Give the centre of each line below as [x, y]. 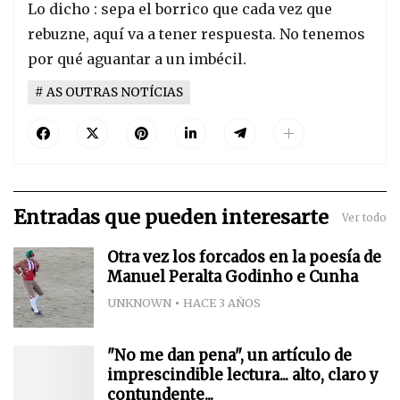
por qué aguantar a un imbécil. [137, 58]
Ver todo [364, 217]
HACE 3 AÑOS [222, 303]
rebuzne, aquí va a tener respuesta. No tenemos [196, 33]
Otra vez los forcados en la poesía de [244, 258]
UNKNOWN [139, 303]
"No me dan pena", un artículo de [229, 356]
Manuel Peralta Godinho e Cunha [233, 277]
